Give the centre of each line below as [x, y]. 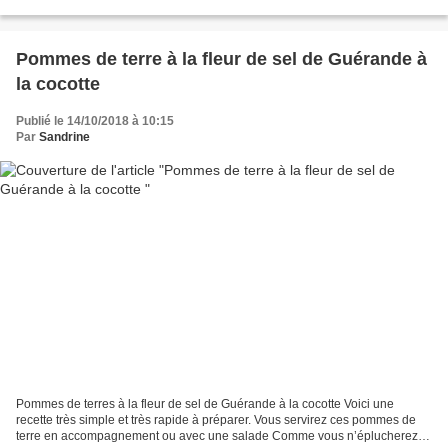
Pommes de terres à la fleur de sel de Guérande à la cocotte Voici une [205, 404]
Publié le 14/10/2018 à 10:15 [95, 120]
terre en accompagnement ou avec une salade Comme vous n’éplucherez [217, 436]
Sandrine [64, 136]
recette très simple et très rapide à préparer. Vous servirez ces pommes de [216, 420]
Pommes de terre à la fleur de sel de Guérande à [221, 58]
